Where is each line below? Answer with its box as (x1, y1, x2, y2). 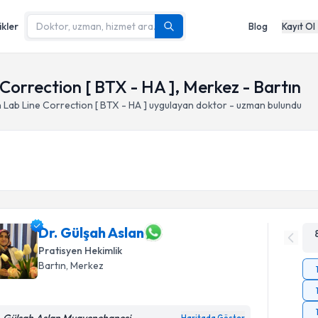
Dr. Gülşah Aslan (38, 223, 145, 241)
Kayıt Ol (282, 20, 315, 32)
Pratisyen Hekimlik (38, 244, 123, 257)
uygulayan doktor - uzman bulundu (147, 99, 302, 111)
